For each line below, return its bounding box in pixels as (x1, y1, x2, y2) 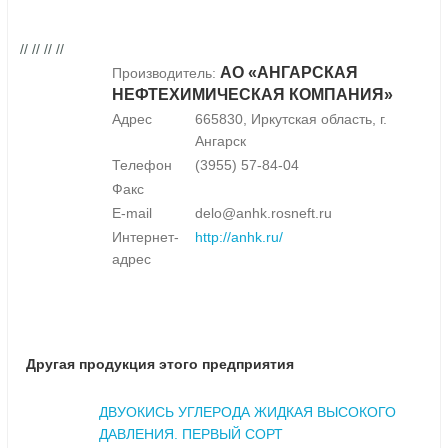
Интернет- (112, 229, 179, 246)
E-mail (112, 205, 152, 222)
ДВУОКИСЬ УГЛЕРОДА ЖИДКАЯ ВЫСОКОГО (99, 404, 396, 421)
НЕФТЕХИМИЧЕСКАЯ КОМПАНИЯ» (112, 86, 393, 104)
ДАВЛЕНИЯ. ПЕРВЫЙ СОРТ (99, 426, 283, 443)
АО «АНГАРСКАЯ (220, 64, 358, 82)
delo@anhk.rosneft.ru (195, 205, 332, 222)
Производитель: (112, 65, 220, 82)
